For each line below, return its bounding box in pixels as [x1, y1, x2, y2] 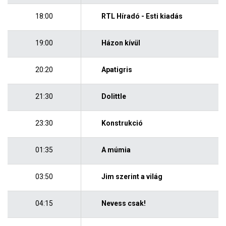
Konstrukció [101, 119, 143, 127]
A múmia [101, 145, 131, 154]
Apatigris [101, 65, 133, 74]
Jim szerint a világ [101, 172, 163, 181]
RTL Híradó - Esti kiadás [101, 12, 183, 20]
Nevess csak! [101, 199, 146, 207]
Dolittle [101, 92, 127, 100]
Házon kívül [101, 38, 141, 47]
